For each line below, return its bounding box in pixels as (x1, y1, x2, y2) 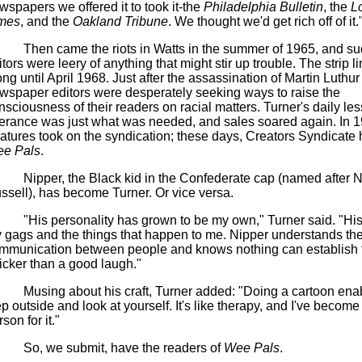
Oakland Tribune (72, 15, 168, 28)
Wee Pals (223, 341, 280, 355)
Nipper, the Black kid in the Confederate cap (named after (23, 171, 353, 185)
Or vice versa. (154, 186, 234, 200)
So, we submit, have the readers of (23, 341, 224, 355)
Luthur (322, 71, 360, 85)
